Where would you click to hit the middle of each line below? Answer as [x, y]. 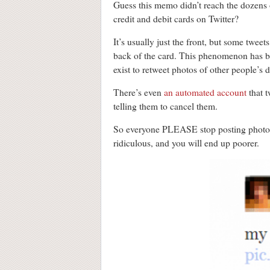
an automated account [205, 93]
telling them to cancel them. [165, 106]
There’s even [139, 93]
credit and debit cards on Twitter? [176, 19]
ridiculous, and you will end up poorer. [186, 143]
